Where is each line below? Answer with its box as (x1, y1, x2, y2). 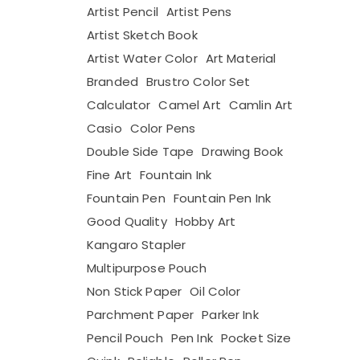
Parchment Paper (87, 306, 194, 323)
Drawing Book (202, 143, 284, 160)
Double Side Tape (87, 143, 194, 160)
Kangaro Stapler (87, 236, 186, 253)
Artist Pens (166, 3, 232, 20)
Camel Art (158, 96, 221, 113)
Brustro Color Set (146, 73, 251, 90)
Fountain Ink (140, 166, 211, 183)
